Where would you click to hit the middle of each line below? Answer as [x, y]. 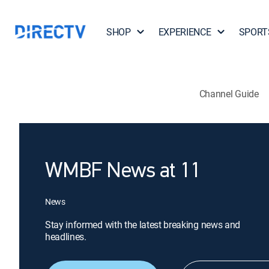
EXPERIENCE [185, 32]
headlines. [66, 237]
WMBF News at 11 [123, 172]
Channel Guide [229, 93]
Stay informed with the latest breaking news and [143, 225]
